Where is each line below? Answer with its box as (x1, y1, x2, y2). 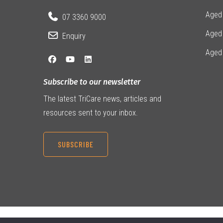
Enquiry (62, 31, 86, 41)
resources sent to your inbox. (43, 108, 138, 118)
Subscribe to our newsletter (43, 77, 140, 87)
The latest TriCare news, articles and (43, 94, 161, 104)
